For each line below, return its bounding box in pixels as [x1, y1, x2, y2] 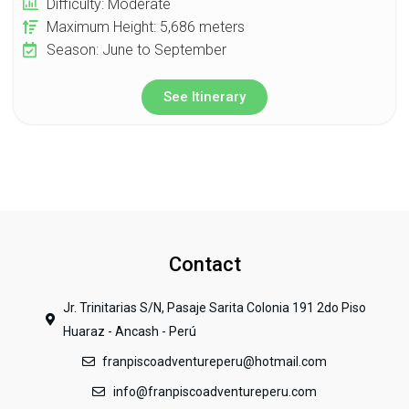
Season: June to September [47, 40, 227, 58]
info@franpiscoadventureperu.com [112, 384, 317, 400]
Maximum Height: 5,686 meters [47, 17, 246, 36]
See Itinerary [163, 88, 246, 105]
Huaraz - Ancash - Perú [63, 324, 197, 340]
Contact [168, 253, 241, 277]
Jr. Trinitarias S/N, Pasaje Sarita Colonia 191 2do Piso [63, 300, 367, 316]
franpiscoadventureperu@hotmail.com [102, 354, 328, 370]
